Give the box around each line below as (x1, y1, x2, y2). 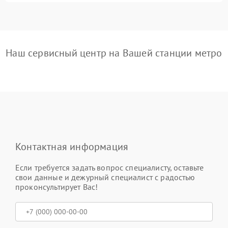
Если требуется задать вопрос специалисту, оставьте (15, 162, 204, 173)
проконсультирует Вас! (15, 182, 98, 192)
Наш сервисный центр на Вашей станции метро (6, 46, 222, 60)
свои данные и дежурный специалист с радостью (15, 172, 195, 182)
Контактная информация (15, 140, 129, 153)
